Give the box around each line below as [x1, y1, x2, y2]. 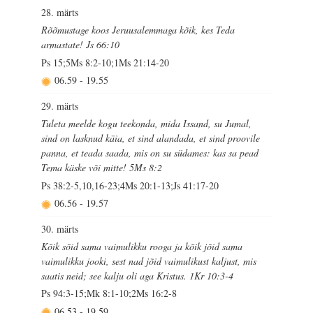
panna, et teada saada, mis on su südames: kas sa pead [41, 146, 259, 160]
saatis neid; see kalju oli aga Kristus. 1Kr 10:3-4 [41, 269, 234, 283]
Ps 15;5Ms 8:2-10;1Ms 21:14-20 [41, 55, 170, 69]
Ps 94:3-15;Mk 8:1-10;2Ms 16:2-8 [41, 286, 177, 300]
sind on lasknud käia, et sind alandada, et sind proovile [41, 131, 261, 145]
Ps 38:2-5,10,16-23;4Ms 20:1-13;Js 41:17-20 [41, 178, 219, 192]
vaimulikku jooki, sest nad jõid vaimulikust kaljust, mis [41, 254, 257, 268]
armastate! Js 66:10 [41, 38, 120, 52]
